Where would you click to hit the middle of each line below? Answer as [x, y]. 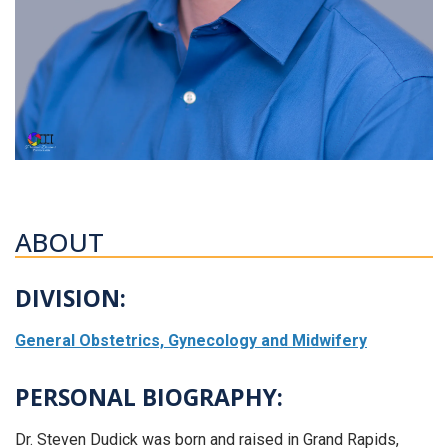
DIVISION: [70, 297]
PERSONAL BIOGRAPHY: [149, 396]
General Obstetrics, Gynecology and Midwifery [191, 340]
